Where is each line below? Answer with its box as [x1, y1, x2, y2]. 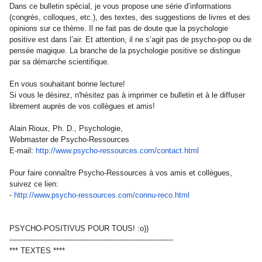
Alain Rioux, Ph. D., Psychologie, [9, 124, 123, 133]
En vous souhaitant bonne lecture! [9, 80, 125, 88]
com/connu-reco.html [118, 191, 189, 199]
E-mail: [9, 146, 36, 155]
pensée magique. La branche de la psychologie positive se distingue [9, 46, 240, 55]
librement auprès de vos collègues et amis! [9, 102, 155, 111]
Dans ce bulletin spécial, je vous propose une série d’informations [9, 2, 232, 11]
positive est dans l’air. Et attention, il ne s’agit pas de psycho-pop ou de [9, 35, 251, 44]
